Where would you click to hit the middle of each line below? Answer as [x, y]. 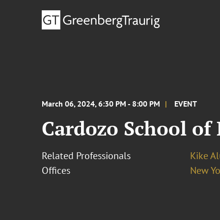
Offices [56, 170]
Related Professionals [86, 156]
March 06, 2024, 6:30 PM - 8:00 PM [101, 104]
